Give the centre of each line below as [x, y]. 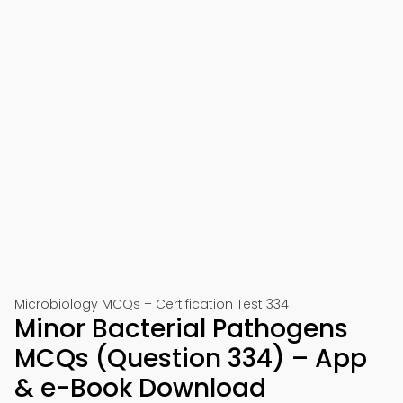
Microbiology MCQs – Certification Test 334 [152, 304]
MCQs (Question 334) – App [191, 358]
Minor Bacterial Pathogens [181, 329]
